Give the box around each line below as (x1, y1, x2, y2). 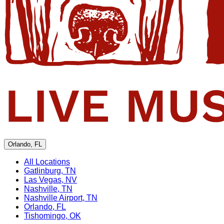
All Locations (24, 157, 70, 166)
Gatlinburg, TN (24, 166, 76, 175)
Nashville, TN (24, 184, 72, 193)
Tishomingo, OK (24, 211, 81, 220)
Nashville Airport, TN (24, 193, 97, 202)
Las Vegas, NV (24, 175, 77, 184)
